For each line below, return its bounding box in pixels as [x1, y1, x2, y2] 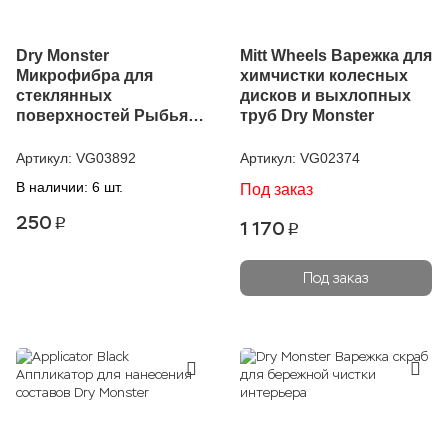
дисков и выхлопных [240, 87, 411, 104]
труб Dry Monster [240, 107, 374, 124]
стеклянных [16, 87, 112, 104]
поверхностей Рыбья [16, 107, 188, 124]
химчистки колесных [240, 67, 408, 84]
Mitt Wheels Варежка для [240, 47, 432, 64]
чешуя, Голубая [16, 127, 138, 144]
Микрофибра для [16, 67, 153, 84]
